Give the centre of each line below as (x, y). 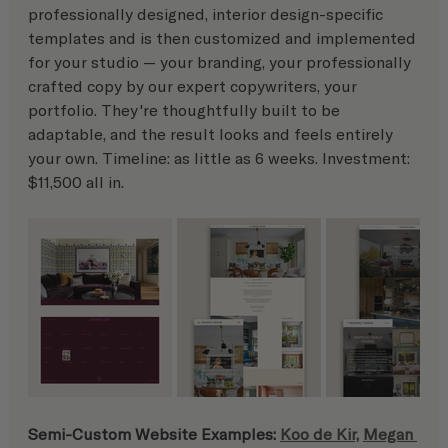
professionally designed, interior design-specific (207, 13)
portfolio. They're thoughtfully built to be (186, 109)
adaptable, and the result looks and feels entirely (212, 133)
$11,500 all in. (76, 181)
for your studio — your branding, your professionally (221, 61)
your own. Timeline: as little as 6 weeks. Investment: (221, 157)
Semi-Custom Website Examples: (154, 433)
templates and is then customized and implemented (224, 37)
